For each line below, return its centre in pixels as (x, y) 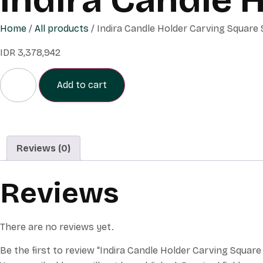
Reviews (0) (43, 149)
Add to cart (82, 85)
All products (62, 28)
